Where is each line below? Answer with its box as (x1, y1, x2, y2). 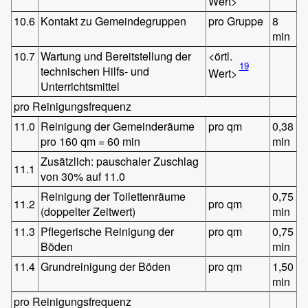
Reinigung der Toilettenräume (41, 188, 186, 204)
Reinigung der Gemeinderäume (41, 118, 195, 134)
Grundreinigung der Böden (41, 258, 171, 274)
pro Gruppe (208, 12, 264, 29)
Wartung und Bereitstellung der (41, 47, 192, 64)
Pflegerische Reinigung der (41, 223, 175, 239)
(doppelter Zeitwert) (41, 203, 136, 219)
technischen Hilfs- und (41, 63, 150, 79)
